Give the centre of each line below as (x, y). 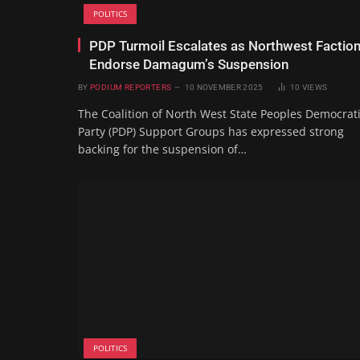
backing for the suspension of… (162, 149)
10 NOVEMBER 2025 (224, 87)
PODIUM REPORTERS (131, 87)
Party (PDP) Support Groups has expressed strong (211, 131)
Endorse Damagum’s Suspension (189, 64)
